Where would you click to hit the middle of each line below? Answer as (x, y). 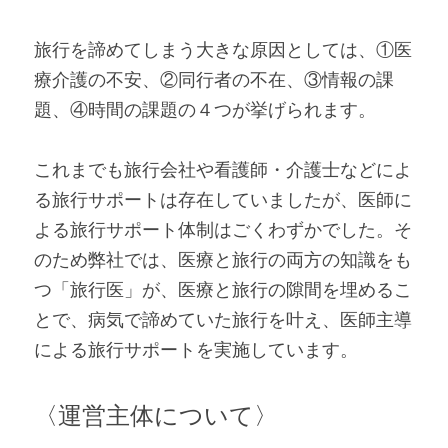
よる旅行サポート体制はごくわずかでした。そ (223, 229)
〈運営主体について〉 (156, 415)
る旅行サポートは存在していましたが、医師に (223, 199)
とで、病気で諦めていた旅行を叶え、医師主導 (223, 319)
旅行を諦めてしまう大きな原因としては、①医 (223, 49)
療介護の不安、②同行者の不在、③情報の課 (214, 79)
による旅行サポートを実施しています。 (196, 349)
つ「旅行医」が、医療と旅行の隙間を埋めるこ (223, 289)
